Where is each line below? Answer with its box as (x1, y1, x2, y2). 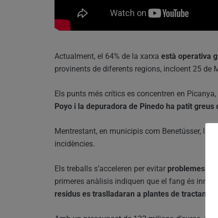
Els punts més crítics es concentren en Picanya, (54, 89, 216, 98)
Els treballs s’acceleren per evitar (54, 163, 165, 173)
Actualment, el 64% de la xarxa (54, 51, 159, 61)
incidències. (54, 139, 95, 148)
